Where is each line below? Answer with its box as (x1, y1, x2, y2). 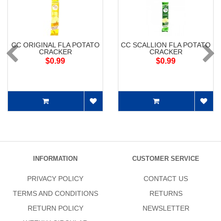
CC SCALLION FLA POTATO (121, 41, 211, 49)
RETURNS (149, 189, 183, 198)
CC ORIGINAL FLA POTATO (11, 41, 100, 49)
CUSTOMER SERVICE (132, 155, 199, 163)
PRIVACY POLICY (27, 175, 83, 183)
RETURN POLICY (27, 204, 83, 213)
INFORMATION (33, 155, 77, 163)
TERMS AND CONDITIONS (12, 189, 98, 198)
